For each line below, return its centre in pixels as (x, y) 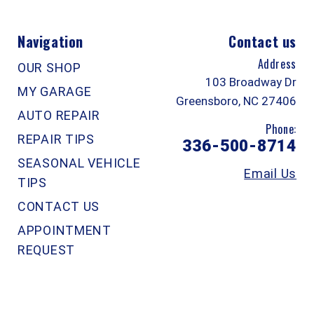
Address (277, 63)
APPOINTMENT (64, 230)
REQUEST (47, 250)
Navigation (50, 41)
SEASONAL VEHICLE (79, 163)
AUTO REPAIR (59, 115)
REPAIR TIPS (56, 139)
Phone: (281, 129)
